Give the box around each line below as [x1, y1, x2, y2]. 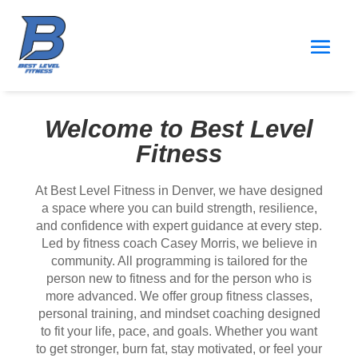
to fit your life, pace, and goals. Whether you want [41, 324, 317, 338]
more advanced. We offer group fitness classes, [46, 288, 312, 303]
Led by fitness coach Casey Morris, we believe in [41, 236, 317, 250]
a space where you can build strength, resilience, [41, 201, 317, 215]
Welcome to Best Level [45, 114, 313, 143]
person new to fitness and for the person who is [46, 271, 312, 285]
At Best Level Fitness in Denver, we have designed [35, 183, 323, 197]
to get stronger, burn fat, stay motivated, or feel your [36, 341, 322, 356]
